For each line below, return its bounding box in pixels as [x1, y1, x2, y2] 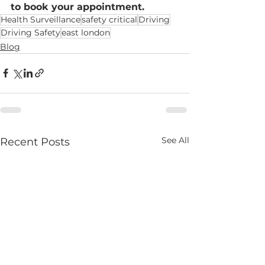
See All [161, 134, 189, 146]
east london [62, 27, 110, 38]
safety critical [82, 14, 137, 25]
